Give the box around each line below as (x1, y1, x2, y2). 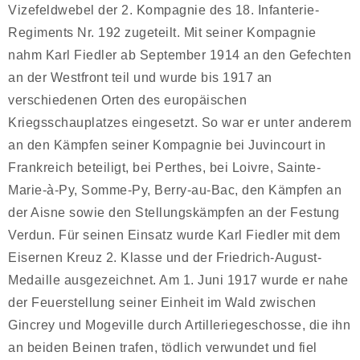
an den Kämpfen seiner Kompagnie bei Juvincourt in (8, 138, 326, 152)
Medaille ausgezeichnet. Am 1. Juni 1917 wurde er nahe (8, 273, 349, 287)
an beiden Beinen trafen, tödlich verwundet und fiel (8, 341, 317, 354)
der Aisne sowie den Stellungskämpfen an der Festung (8, 206, 340, 219)
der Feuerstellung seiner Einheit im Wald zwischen (8, 296, 317, 309)
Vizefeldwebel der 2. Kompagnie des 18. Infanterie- (8, 3, 319, 17)
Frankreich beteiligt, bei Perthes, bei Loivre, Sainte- (8, 161, 321, 174)
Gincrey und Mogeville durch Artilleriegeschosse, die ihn (8, 318, 350, 332)
